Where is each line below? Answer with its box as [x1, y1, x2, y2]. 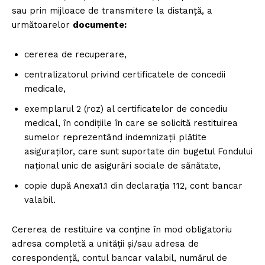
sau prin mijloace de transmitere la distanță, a [12, 5, 212, 16]
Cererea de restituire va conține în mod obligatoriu [12, 224, 232, 235]
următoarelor [12, 19, 73, 30]
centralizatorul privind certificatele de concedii [24, 69, 225, 80]
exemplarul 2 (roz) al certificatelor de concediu [24, 103, 227, 114]
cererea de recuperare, [24, 49, 127, 60]
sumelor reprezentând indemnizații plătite [24, 131, 206, 143]
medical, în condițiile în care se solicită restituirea [24, 117, 238, 128]
